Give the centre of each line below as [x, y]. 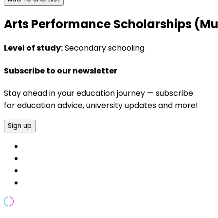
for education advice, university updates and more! [101, 105]
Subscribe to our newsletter [61, 71]
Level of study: [33, 48]
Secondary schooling [104, 48]
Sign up [20, 126]
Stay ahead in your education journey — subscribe [99, 93]
